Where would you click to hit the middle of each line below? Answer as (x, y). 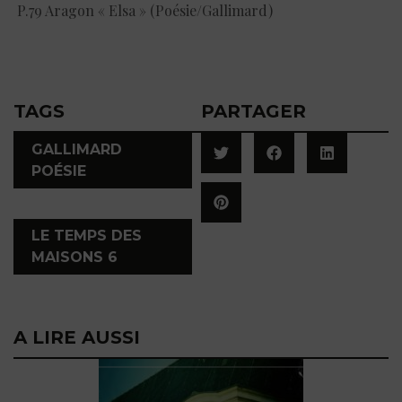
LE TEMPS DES (87, 235)
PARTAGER (253, 111)
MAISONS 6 (74, 257)
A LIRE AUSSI (77, 337)
